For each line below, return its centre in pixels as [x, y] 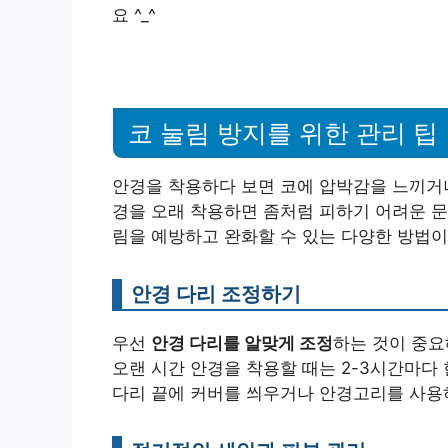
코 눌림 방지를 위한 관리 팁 [283, 132]
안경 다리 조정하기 [216, 293]
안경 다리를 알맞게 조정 [242, 342]
